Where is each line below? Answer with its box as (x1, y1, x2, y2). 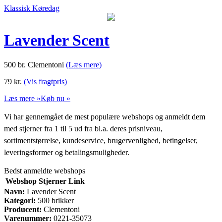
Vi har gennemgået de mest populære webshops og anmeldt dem (4, 112, 205, 121)
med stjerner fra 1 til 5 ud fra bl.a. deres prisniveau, (4, 124, 163, 133)
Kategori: (4, 196, 36, 205)
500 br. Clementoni (4, 60, 66, 69)
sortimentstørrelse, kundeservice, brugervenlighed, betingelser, (4, 136, 198, 145)
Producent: (4, 205, 42, 214)
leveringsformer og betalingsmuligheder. (4, 148, 129, 157)
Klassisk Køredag (4, 4, 59, 12)
